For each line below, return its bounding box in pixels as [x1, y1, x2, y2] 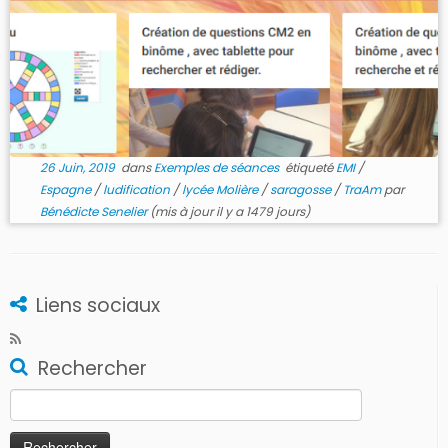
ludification [102, 181, 173, 198]
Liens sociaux [36, 292, 160, 319]
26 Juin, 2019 [39, 159, 115, 176]
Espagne [39, 181, 94, 198]
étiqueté [281, 159, 336, 176]
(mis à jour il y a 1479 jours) [146, 203, 310, 220]
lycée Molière [181, 181, 261, 198]
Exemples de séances [153, 159, 282, 176]
